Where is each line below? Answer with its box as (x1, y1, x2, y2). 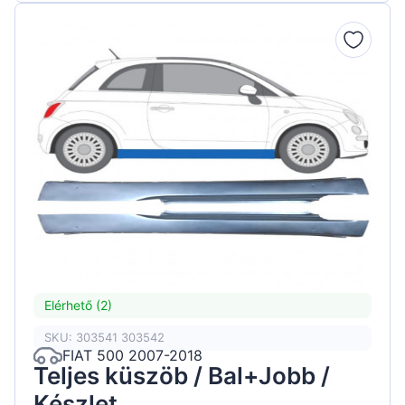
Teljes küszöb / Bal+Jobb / (33, 361, 330, 390)
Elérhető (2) (44, 297, 112, 314)
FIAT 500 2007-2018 (62, 346, 202, 365)
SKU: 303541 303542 (44, 330, 165, 345)
